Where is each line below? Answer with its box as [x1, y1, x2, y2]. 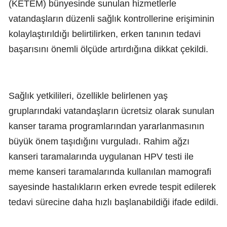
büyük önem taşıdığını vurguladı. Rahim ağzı [9, 136, 190, 147]
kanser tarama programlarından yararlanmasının [9, 121, 204, 132]
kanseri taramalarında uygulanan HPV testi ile [9, 152, 194, 162]
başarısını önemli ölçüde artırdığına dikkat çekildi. [9, 44, 208, 55]
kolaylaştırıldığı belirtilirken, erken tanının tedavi [9, 29, 201, 40]
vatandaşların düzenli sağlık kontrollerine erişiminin [9, 14, 214, 24]
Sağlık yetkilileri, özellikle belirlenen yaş [9, 91, 168, 101]
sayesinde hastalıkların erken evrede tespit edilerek [9, 182, 216, 193]
